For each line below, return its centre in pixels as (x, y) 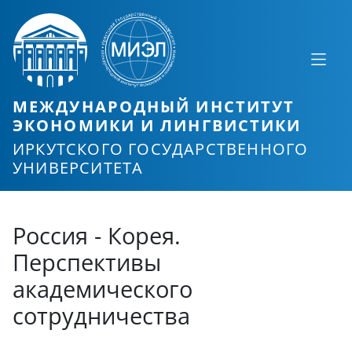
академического (103, 289)
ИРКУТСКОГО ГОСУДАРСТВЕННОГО (161, 149)
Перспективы (87, 262)
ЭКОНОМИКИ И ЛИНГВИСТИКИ (157, 125)
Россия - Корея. (97, 236)
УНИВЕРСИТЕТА (78, 168)
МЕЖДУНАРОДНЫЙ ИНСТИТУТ (154, 106)
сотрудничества (101, 316)
